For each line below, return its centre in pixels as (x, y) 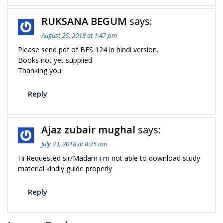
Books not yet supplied (55, 60)
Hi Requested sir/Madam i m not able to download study (109, 158)
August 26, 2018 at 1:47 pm (79, 35)
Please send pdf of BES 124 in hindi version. (88, 50)
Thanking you (40, 70)
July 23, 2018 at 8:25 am (74, 144)
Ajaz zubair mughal (88, 130)
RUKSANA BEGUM (84, 21)
